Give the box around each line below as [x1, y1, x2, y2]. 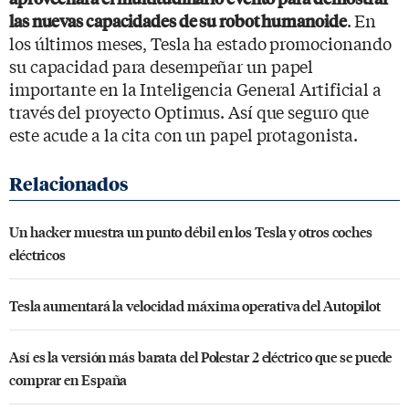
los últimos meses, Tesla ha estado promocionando [9, 30, 393, 55]
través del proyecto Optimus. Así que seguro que [9, 99, 370, 123]
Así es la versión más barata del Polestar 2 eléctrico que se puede [9, 346, 393, 366]
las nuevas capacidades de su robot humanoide [9, 8, 347, 32]
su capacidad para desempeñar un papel [9, 53, 314, 78]
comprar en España [9, 369, 128, 389]
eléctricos [9, 244, 67, 264]
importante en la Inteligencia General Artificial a [9, 76, 382, 100]
